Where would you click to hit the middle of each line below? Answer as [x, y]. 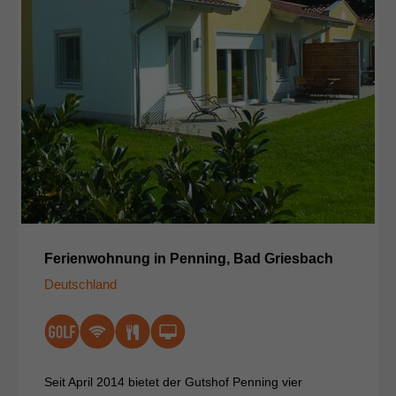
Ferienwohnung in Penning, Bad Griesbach [189, 259]
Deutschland [80, 285]
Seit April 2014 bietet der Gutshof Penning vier [173, 382]
